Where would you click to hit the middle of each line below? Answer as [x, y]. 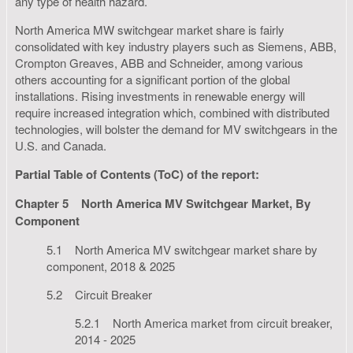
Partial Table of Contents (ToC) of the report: [137, 175]
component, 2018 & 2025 [111, 266]
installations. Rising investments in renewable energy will [160, 96]
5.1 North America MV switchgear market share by [182, 250]
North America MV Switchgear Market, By [196, 204]
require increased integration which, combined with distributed [172, 113]
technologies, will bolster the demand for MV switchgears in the [176, 129]
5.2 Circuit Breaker [99, 295]
